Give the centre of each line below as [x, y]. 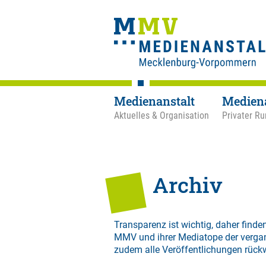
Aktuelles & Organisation [161, 115]
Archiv [188, 185]
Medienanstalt [154, 101]
